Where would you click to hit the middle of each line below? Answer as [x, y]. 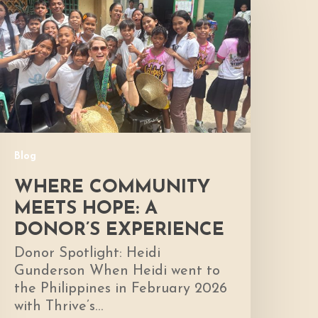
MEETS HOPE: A [86, 209]
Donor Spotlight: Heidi [88, 254]
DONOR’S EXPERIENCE [120, 231]
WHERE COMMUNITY [113, 188]
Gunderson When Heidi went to [117, 272]
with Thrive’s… [59, 307]
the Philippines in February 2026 [121, 289]
